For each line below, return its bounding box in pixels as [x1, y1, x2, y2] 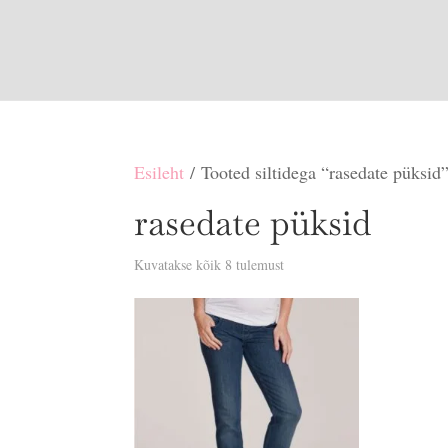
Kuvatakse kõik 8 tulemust [134, 255, 285, 274]
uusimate [283, 284, 334, 303]
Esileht [134, 160, 185, 184]
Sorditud [283, 254, 333, 273]
